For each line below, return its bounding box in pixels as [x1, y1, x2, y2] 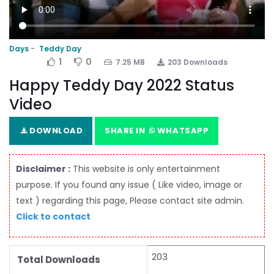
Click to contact [16, 210, 91, 223]
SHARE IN [105, 124, 147, 136]
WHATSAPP [155, 124, 209, 136]
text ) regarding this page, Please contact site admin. [16, 194, 244, 207]
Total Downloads [17, 253, 100, 266]
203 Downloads [167, 56, 228, 67]
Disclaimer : [16, 162, 70, 175]
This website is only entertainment [70, 162, 220, 175]
